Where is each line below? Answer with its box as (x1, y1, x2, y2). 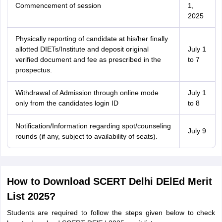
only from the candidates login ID (15, 99, 118, 107)
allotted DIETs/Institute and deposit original (15, 45, 149, 53)
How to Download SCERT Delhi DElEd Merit (6, 176, 212, 187)
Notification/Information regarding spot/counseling (15, 122, 171, 130)
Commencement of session (15, 1, 101, 9)
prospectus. (15, 66, 52, 74)
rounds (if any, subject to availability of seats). (15, 132, 158, 140)
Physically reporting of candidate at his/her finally (15, 35, 168, 43)
